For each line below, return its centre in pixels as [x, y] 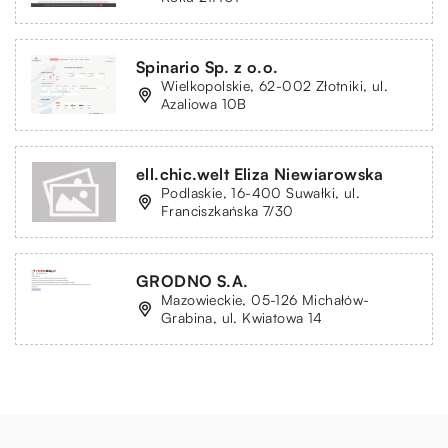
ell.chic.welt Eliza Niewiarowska [260, 173]
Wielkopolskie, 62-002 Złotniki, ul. [274, 85]
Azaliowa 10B [204, 103]
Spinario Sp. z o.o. [207, 66]
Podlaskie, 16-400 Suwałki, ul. [260, 192]
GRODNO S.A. [192, 280]
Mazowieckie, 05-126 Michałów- [265, 299]
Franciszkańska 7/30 [227, 210]
